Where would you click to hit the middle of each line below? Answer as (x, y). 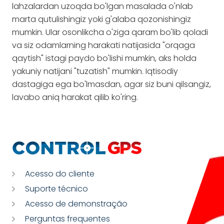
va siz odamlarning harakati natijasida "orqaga (103, 45)
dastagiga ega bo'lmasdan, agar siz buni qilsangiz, (111, 84)
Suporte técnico (56, 188)
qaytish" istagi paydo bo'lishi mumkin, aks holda (104, 58)
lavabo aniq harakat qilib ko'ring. (75, 97)
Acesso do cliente (60, 173)
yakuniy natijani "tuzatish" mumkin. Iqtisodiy (95, 71)
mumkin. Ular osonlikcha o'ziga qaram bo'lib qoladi (110, 32)
